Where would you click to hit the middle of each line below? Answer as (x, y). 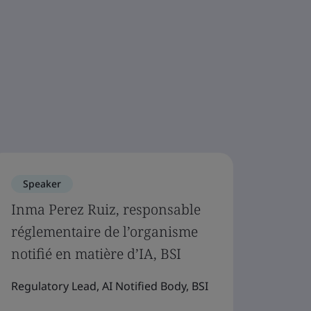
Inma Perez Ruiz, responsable (106, 209)
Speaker (42, 184)
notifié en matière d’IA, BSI (96, 254)
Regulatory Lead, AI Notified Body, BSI (110, 286)
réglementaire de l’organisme (104, 232)
